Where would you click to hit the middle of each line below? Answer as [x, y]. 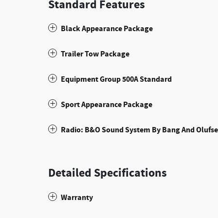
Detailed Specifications [108, 173]
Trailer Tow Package [95, 54]
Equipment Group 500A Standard [116, 79]
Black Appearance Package [107, 29]
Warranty [77, 198]
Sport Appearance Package [107, 105]
